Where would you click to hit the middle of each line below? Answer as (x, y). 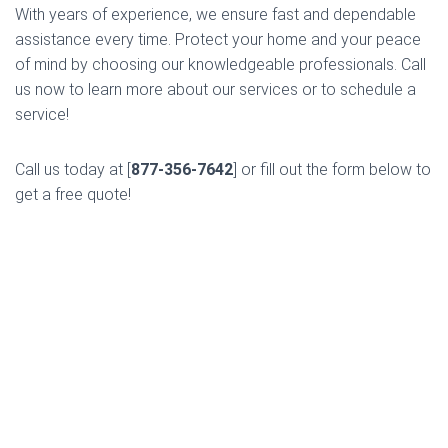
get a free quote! (73, 194)
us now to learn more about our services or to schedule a (215, 89)
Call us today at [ (73, 169)
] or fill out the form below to (332, 169)
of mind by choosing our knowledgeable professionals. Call (220, 64)
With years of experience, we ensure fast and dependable (215, 14)
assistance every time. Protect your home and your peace (218, 39)
